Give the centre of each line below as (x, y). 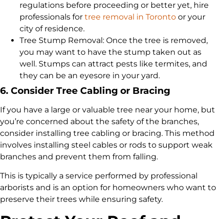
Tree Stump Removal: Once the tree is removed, (114, 41)
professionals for (52, 17)
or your (191, 17)
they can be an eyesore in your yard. (90, 76)
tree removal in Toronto (130, 17)
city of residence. (52, 29)
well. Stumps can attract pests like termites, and (113, 64)
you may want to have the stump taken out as (110, 52)
